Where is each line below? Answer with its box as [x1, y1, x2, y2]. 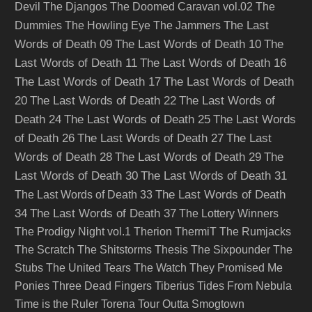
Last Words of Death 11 [15, 56, 137, 70]
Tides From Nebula [197, 280, 292, 292]
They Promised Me [189, 262, 283, 274]
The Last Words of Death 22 [30, 93, 176, 107]
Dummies [15, 19, 62, 31]
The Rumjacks [219, 226, 291, 237]
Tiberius [155, 280, 194, 292]
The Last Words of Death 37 [30, 206, 176, 220]
